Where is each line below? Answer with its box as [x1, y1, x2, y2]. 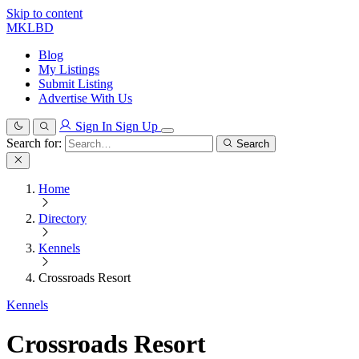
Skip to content [6, 6, 83, 20]
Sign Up [115, 119, 161, 133]
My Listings [38, 63, 99, 76]
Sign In [75, 119, 112, 133]
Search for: [6, 136, 62, 150]
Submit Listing [38, 77, 113, 91]
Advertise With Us [38, 91, 132, 105]
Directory [38, 212, 87, 225]
